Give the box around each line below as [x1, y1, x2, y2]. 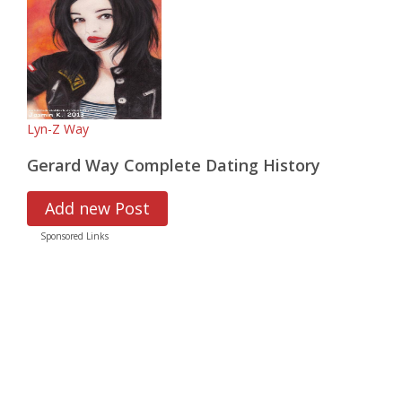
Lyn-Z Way [27, 120, 89, 137]
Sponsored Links [40, 230, 109, 242]
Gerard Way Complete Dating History [27, 154, 320, 176]
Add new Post [45, 197, 150, 219]
